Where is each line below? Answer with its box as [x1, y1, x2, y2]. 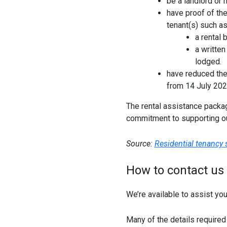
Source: [126, 138, 155, 148]
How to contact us [126, 163, 224, 178]
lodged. [195, 57, 221, 67]
